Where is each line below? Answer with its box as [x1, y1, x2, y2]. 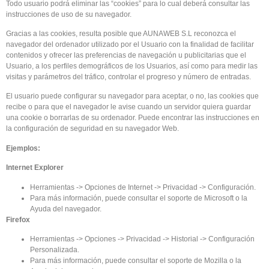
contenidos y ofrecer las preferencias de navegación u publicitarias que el [6, 51, 246, 60]
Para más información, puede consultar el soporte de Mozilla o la [30, 256, 241, 265]
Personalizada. [30, 246, 79, 254]
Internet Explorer [6, 163, 64, 172]
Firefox [6, 215, 30, 224]
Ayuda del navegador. [30, 204, 101, 213]
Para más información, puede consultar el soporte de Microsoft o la [30, 193, 247, 202]
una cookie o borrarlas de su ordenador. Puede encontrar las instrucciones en [6, 113, 259, 122]
